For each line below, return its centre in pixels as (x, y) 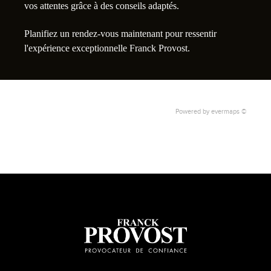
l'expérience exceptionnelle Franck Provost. (107, 48)
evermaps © (229, 112)
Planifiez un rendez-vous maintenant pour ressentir (120, 34)
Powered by (193, 112)
